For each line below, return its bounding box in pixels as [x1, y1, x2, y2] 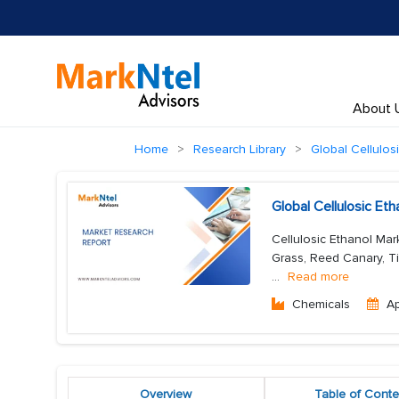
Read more [288, 269, 349, 284]
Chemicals [292, 297, 350, 312]
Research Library [193, 142, 286, 157]
